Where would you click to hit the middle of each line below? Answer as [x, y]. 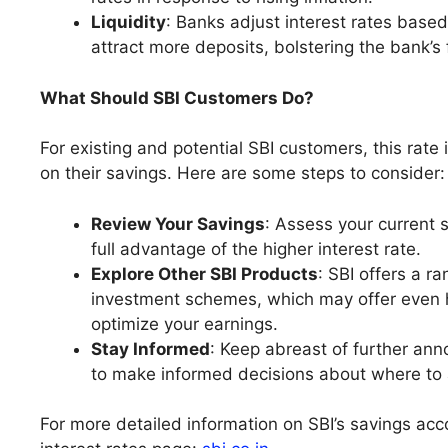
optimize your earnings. [184, 323]
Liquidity [128, 22]
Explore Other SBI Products [204, 273]
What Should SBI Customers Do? [177, 97]
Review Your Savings [178, 223]
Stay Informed [150, 348]
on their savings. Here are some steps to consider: [242, 173]
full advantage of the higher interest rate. [256, 248]
